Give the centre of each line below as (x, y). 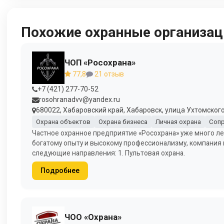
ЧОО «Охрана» (93, 217)
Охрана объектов (63, 122)
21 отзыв (108, 74)
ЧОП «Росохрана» (100, 62)
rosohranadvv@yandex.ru (79, 100)
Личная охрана (178, 122)
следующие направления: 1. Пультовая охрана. (108, 153)
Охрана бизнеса (123, 122)
